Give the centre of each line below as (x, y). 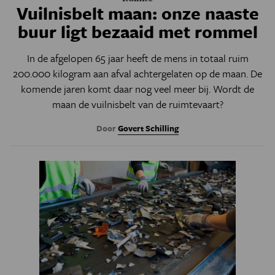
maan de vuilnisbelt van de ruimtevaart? (137, 104)
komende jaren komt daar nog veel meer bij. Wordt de (137, 89)
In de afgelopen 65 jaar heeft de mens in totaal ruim (137, 58)
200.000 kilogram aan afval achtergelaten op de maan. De (137, 73)
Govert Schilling (148, 128)
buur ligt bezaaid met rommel (137, 31)
